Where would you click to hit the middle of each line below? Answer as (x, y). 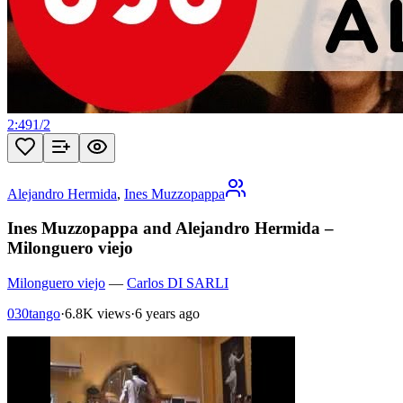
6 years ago (167, 314)
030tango (34, 314)
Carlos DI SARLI (178, 283)
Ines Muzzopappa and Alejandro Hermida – (170, 228)
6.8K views (98, 314)
